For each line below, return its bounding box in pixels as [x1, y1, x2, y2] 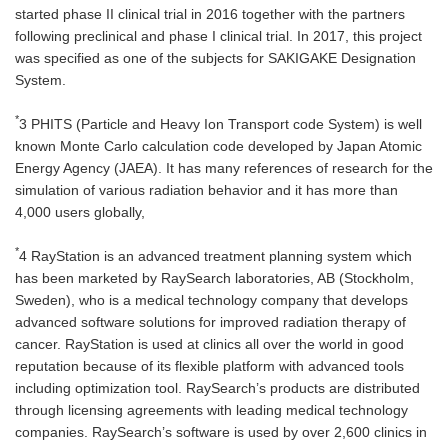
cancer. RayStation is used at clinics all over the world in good [15, 335, 404, 352]
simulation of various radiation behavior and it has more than [15, 181, 398, 198]
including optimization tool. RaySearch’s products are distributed [15, 379, 420, 396]
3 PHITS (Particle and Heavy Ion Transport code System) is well [19, 115, 422, 132]
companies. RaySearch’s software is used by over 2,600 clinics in [15, 423, 427, 440]
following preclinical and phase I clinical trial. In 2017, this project [15, 27, 422, 44]
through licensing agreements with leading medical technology [15, 401, 408, 418]
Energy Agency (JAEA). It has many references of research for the [15, 159, 433, 176]
